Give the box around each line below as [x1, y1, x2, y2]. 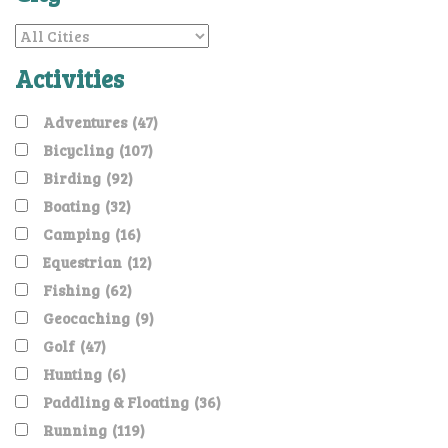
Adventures [43, 112, 127, 133]
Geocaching [43, 308, 130, 329]
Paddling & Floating [43, 392, 189, 413]
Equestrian [43, 252, 122, 273]
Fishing [43, 280, 100, 301]
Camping [43, 224, 110, 245]
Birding [43, 168, 101, 189]
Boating [43, 196, 100, 217]
